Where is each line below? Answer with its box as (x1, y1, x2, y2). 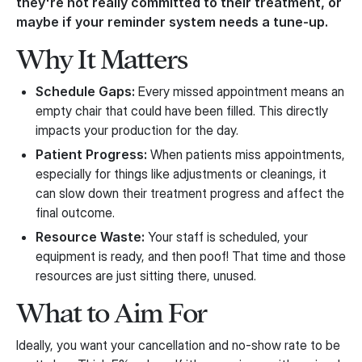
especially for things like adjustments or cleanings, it (36, 166, 326, 182)
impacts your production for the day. (36, 122, 238, 138)
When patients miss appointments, (147, 146, 345, 162)
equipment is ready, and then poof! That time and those (36, 248, 346, 264)
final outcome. (36, 204, 115, 221)
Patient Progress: (36, 146, 147, 162)
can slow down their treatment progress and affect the (36, 185, 344, 201)
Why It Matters (16, 45, 187, 74)
